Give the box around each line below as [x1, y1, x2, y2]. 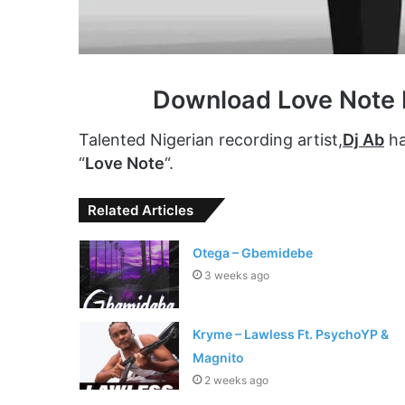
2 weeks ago [203, 373, 268, 388]
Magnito [192, 350, 244, 366]
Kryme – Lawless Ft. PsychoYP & [192, 326, 389, 343]
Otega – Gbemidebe [192, 245, 313, 261]
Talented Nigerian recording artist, [79, 130, 343, 150]
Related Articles [88, 202, 193, 220]
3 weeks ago [203, 268, 269, 283]
